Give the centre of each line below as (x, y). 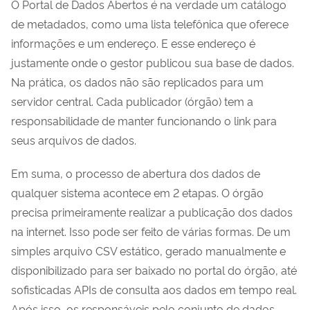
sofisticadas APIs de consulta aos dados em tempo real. (154, 289)
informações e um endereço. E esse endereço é (133, 43)
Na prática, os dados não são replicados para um (137, 81)
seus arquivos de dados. (74, 139)
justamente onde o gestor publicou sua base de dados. (153, 62)
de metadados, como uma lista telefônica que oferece (150, 23)
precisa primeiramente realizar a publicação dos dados (152, 211)
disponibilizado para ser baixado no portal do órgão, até (154, 270)
